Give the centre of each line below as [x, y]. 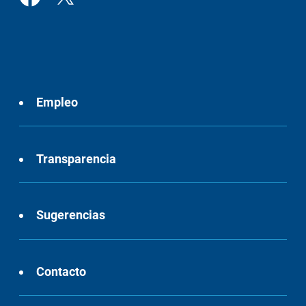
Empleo [57, 102]
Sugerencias [71, 215]
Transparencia [76, 158]
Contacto [61, 271]
